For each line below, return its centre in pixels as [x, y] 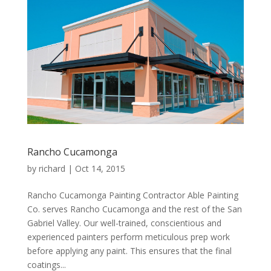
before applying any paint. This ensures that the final [129, 251]
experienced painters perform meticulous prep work [128, 237]
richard [52, 168]
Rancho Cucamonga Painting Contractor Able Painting [132, 195]
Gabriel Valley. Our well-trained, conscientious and [124, 223]
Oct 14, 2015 [100, 168]
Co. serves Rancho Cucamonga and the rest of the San [134, 209]
